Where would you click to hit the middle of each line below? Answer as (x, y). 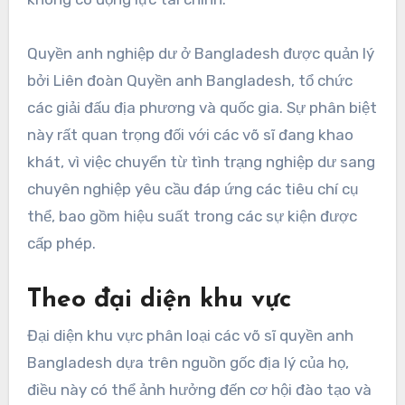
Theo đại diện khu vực (159, 300)
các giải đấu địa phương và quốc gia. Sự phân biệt (202, 107)
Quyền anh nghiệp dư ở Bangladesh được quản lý (200, 53)
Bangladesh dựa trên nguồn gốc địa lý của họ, (188, 363)
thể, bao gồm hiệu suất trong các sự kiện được (192, 216)
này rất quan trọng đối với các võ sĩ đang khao (190, 134)
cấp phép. (61, 243)
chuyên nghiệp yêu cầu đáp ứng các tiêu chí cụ (192, 188)
